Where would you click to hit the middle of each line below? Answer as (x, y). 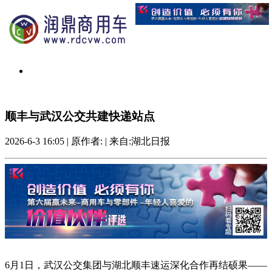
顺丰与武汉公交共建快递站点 (80, 116)
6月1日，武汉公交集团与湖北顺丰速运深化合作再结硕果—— (136, 265)
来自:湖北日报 (140, 141)
